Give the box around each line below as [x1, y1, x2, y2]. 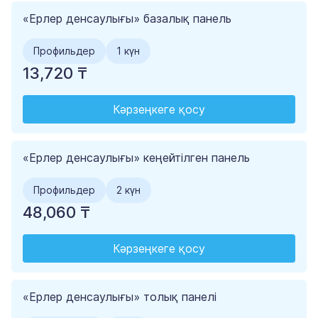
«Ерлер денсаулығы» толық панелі [23, 290, 216, 305]
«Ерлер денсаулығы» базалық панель [23, 11, 231, 26]
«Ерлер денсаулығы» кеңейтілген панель [23, 150, 250, 165]
